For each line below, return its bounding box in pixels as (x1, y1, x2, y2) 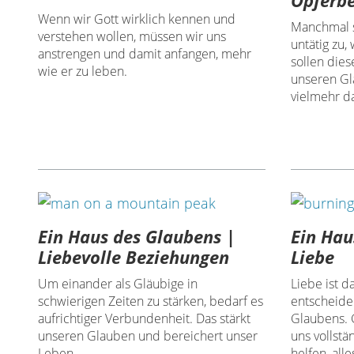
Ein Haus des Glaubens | (38, 224, 236, 248)
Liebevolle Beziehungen (38, 244, 230, 269)
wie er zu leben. (38, 62, 128, 80)
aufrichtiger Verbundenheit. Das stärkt (38, 309, 251, 327)
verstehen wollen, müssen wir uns (38, 27, 227, 45)
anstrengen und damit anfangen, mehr (38, 44, 252, 62)
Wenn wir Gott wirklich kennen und (38, 9, 236, 28)
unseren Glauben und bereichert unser (38, 326, 258, 345)
